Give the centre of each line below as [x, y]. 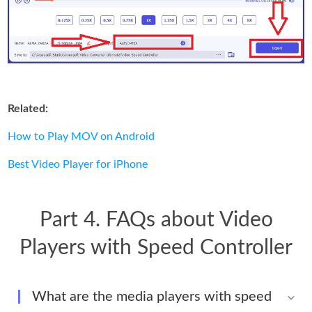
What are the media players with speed [152, 296]
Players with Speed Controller [156, 248]
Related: [28, 108]
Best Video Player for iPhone [78, 164]
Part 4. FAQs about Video [156, 220]
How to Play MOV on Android [81, 136]
